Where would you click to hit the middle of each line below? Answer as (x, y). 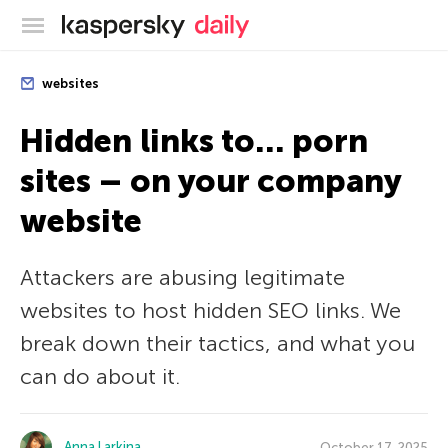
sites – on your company (210, 181)
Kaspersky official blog (265, 22)
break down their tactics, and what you (217, 343)
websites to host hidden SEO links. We (210, 310)
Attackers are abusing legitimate (182, 277)
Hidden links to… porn (194, 141)
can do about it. (100, 376)
